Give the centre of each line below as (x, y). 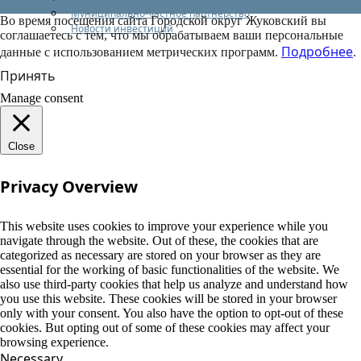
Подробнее (317, 51)
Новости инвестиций (122, 28)
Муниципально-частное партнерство (160, 13)
